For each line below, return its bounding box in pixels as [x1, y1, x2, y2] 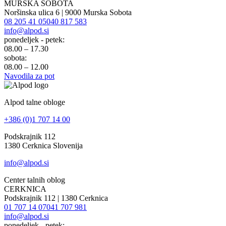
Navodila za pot [4, 72, 54, 81]
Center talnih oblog [4, 176, 65, 185]
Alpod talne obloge [4, 98, 65, 107]
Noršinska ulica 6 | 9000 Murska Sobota [4, 8, 132, 17]
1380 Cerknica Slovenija [4, 141, 83, 150]
